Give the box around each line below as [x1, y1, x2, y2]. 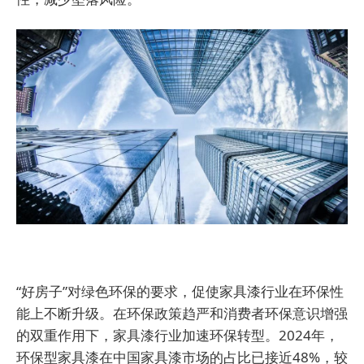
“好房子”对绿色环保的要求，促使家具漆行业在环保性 [16, 282, 344, 301]
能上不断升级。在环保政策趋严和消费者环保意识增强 [16, 304, 348, 323]
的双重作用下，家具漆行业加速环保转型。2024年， [16, 326, 339, 345]
